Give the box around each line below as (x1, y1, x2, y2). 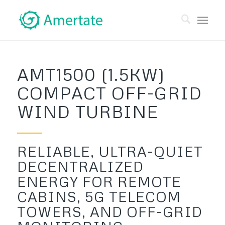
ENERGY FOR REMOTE (17, 173, 181, 190)
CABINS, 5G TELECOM (17, 188, 181, 205)
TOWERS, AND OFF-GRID (17, 203, 202, 220)
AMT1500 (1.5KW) (17, 64, 165, 85)
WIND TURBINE (17, 101, 158, 122)
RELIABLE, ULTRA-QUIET (17, 143, 203, 160)
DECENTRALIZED (17, 158, 144, 175)
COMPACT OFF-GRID (17, 82, 202, 103)
